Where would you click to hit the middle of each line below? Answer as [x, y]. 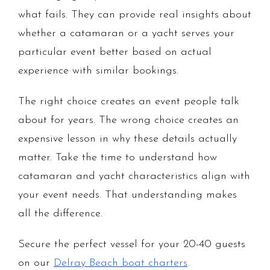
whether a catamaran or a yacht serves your [126, 34]
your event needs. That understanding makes [127, 195]
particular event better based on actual [115, 52]
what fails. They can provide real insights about [135, 15]
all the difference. [60, 214]
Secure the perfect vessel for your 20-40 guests [132, 245]
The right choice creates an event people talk [129, 102]
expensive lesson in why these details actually [127, 139]
